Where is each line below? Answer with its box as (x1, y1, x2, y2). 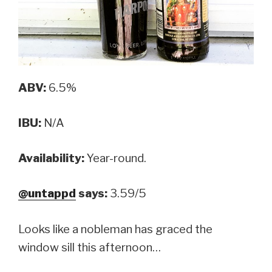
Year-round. (84, 151, 146, 166)
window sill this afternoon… (18, 240, 161, 254)
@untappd (18, 186, 76, 201)
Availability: (18, 151, 84, 166)
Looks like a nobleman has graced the (18, 222, 212, 236)
